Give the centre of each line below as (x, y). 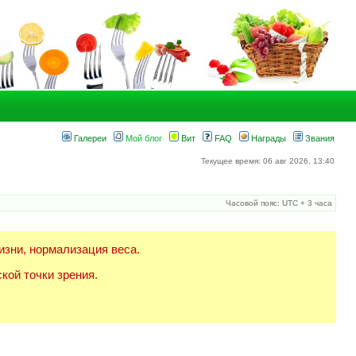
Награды (267, 138)
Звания (319, 138)
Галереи (89, 138)
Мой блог (143, 138)
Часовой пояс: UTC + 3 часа (279, 203)
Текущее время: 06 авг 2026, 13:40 (268, 161)
